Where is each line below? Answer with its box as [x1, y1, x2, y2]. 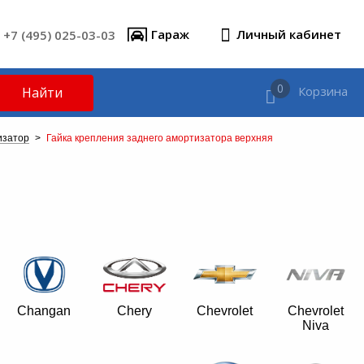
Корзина [298, 82, 348, 99]
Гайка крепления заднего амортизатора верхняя [46, 132, 273, 144]
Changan [17, 304, 71, 318]
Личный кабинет [236, 26, 341, 42]
